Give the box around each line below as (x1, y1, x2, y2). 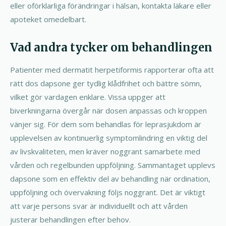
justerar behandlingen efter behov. (10, 214, 131, 224)
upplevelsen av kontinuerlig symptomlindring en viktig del (10, 132, 207, 143)
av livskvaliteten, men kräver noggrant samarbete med (10, 146, 200, 156)
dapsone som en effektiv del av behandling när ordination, (10, 173, 210, 184)
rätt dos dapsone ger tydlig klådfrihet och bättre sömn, (10, 78, 202, 88)
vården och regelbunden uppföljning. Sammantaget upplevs (10, 159, 215, 170)
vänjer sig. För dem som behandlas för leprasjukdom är (10, 119, 201, 129)
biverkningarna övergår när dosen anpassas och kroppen (10, 105, 207, 116)
